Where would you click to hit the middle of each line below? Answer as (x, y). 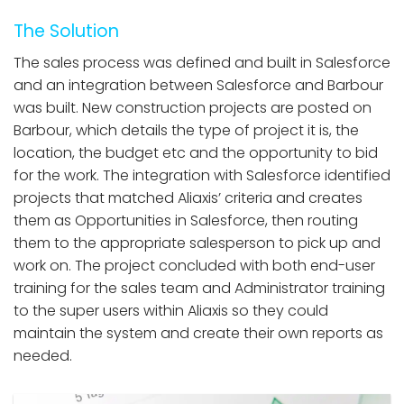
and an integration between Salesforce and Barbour (198, 85)
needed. (43, 355)
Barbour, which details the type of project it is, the (186, 130)
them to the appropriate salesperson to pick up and (197, 243)
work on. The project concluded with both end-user (194, 265)
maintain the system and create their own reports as (198, 333)
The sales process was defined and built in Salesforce (202, 62)
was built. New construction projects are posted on (193, 107)
